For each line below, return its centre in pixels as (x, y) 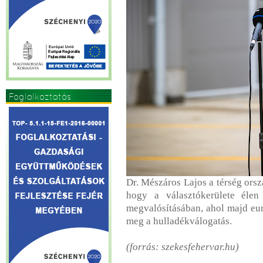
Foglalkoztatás (40, 97)
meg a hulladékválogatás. (179, 221)
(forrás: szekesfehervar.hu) (183, 247)
